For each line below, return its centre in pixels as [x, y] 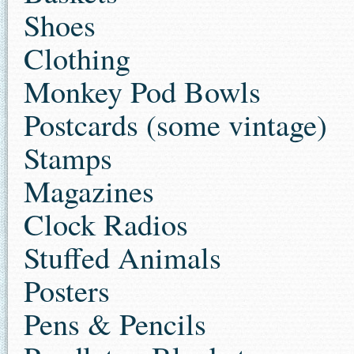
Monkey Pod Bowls [142, 91]
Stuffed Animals [122, 257]
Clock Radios [106, 224]
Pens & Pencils [115, 324]
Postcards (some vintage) [175, 124]
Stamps [68, 158]
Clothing [77, 58]
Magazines [89, 191]
